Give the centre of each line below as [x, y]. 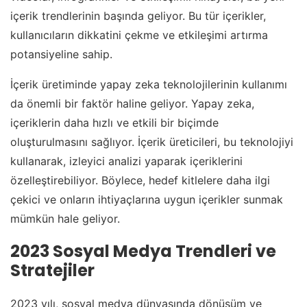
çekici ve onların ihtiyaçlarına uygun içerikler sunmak [147, 200]
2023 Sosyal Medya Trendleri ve [143, 251]
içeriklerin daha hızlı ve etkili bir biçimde [114, 123]
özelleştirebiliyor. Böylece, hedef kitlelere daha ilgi [140, 181]
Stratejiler [52, 271]
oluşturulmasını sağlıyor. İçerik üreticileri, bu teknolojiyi [152, 142]
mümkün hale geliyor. [65, 219]
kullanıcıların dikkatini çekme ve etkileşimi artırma [139, 35]
